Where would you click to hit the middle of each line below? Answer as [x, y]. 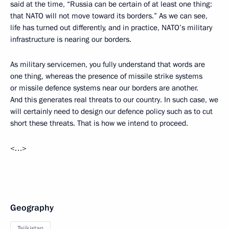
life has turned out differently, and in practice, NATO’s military [111, 27]
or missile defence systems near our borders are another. [104, 88]
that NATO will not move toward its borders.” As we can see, [109, 16]
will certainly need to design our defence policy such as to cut [111, 111]
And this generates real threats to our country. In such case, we [114, 99]
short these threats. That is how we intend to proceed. [99, 123]
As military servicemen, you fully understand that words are [108, 64]
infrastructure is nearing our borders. [71, 39]
